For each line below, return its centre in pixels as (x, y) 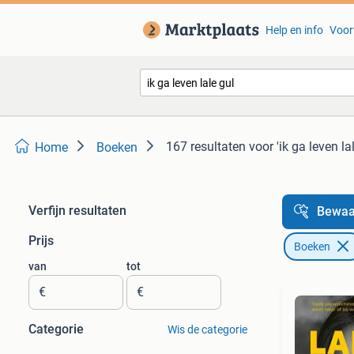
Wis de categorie (207, 330)
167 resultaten (206, 147)
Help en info (294, 30)
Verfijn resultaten (77, 211)
